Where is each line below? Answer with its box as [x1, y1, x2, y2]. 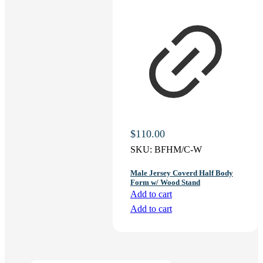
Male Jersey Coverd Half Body [130, 168, 233, 177]
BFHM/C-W [154, 144, 202, 155]
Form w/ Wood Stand [130, 177, 200, 187]
